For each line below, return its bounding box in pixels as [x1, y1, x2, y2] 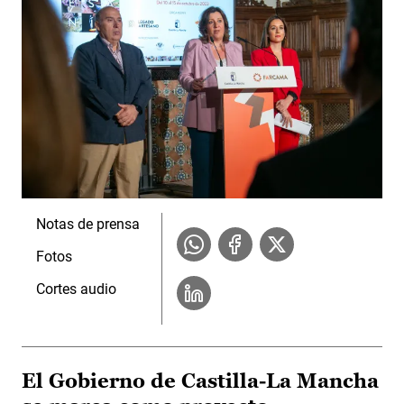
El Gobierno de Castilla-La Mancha [22, 369, 379, 392]
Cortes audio [36, 280, 116, 298]
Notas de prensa [36, 215, 140, 233]
